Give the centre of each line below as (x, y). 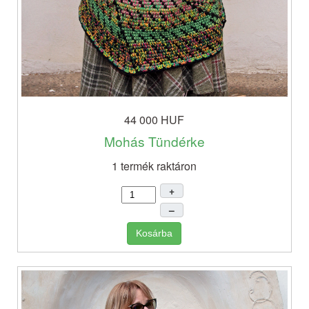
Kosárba (154, 233)
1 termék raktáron (154, 166)
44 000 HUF (154, 120)
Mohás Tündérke (154, 141)
